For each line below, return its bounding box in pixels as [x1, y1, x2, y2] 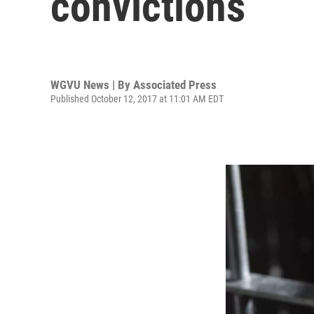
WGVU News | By [50, 77, 133, 92]
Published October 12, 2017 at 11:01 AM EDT [50, 93, 224, 104]
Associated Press [133, 77, 217, 92]
